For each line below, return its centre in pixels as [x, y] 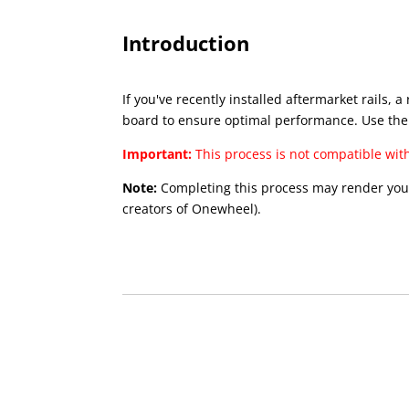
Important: [159, 154]
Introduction [186, 42]
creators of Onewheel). [192, 209]
